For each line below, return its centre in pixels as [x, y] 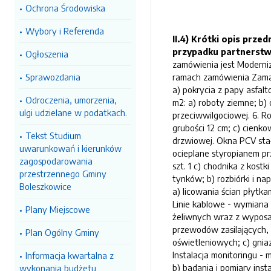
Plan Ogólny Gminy [62, 232]
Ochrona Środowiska [65, 8]
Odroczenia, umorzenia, [71, 100]
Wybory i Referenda [65, 31]
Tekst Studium [53, 135]
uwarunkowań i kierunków [70, 148]
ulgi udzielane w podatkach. [73, 113]
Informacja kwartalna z [70, 255]
